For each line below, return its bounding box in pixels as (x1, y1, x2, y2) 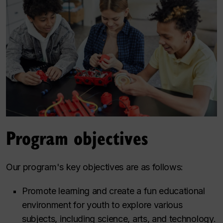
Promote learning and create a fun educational (22, 185, 205, 196)
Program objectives (6, 124, 148, 150)
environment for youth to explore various (22, 199, 183, 210)
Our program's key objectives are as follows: (6, 161, 184, 172)
